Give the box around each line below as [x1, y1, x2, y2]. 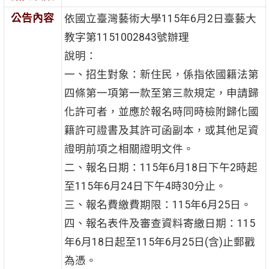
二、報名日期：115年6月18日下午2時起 [64, 162, 258, 174]
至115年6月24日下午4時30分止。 [64, 180, 226, 193]
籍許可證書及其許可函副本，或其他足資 [64, 124, 259, 137]
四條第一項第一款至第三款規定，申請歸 [64, 87, 259, 100]
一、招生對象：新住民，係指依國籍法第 [64, 68, 259, 81]
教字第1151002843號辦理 [64, 31, 189, 44]
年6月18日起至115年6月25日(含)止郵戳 [64, 236, 255, 249]
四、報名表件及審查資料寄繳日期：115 [64, 217, 255, 230]
